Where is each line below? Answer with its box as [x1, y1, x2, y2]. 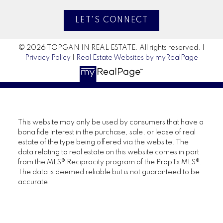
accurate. [17, 179, 50, 186]
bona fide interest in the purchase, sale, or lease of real [17, 129, 196, 136]
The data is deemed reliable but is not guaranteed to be [17, 169, 200, 176]
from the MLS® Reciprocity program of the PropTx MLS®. [17, 159, 202, 166]
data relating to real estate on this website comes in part [17, 149, 199, 156]
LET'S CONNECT [75, 16, 148, 25]
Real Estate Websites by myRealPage [76, 54, 198, 61]
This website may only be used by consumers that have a [17, 119, 204, 126]
